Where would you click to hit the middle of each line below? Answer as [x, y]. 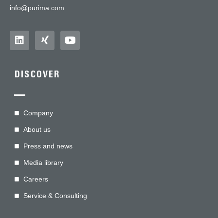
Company [38, 113]
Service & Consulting [55, 196]
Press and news [48, 146]
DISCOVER [38, 74]
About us [37, 130]
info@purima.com [37, 8]
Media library [43, 163]
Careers [36, 179]
